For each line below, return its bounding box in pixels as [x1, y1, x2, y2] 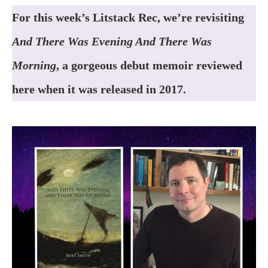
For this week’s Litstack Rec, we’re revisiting [12, 10, 244, 24]
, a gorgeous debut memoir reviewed [56, 58, 242, 72]
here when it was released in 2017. [12, 82, 186, 96]
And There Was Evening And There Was [12, 34, 212, 48]
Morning [12, 58, 56, 72]
